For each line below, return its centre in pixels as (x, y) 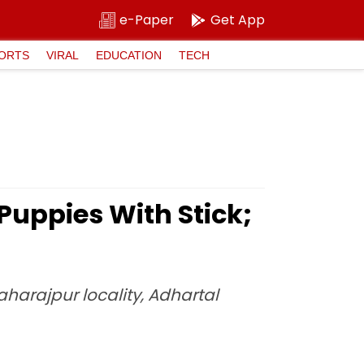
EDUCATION (129, 55)
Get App (238, 20)
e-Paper (147, 20)
